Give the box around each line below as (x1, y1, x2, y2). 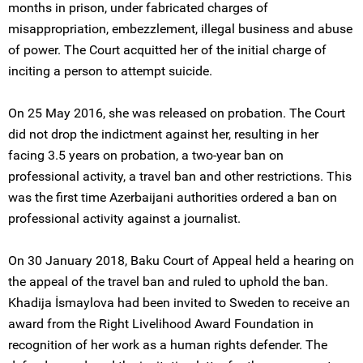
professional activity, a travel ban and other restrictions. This (8, 169, 352, 184)
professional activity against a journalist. (8, 211, 241, 226)
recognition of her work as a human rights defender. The (8, 337, 327, 352)
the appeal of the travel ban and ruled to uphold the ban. (8, 274, 328, 289)
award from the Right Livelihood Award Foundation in (8, 316, 314, 331)
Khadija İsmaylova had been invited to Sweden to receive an (8, 295, 350, 310)
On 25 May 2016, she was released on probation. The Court (8, 105, 345, 121)
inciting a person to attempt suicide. (8, 63, 212, 79)
